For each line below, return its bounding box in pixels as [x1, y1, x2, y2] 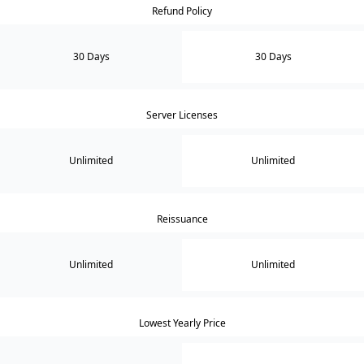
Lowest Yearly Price [138, 315, 226, 330]
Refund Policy [152, 3, 212, 18]
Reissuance [156, 211, 208, 226]
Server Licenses [146, 107, 218, 122]
